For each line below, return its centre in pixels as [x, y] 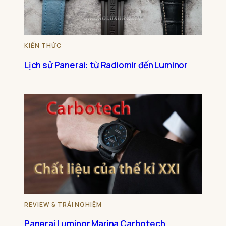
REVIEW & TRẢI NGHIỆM [63, 205]
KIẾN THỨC [43, 46]
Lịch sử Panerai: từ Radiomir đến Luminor [106, 65]
